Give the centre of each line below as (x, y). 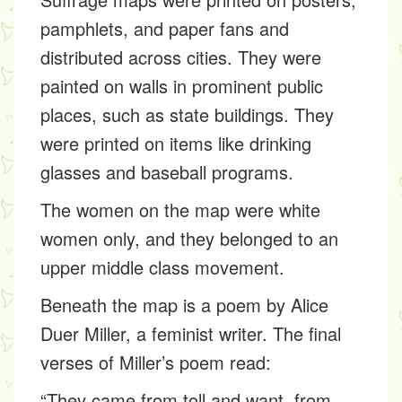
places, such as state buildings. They (187, 114)
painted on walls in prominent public (182, 86)
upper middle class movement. (162, 267)
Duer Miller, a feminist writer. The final (191, 333)
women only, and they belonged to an (189, 238)
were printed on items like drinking (176, 143)
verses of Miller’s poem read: (156, 362)
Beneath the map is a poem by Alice (184, 305)
